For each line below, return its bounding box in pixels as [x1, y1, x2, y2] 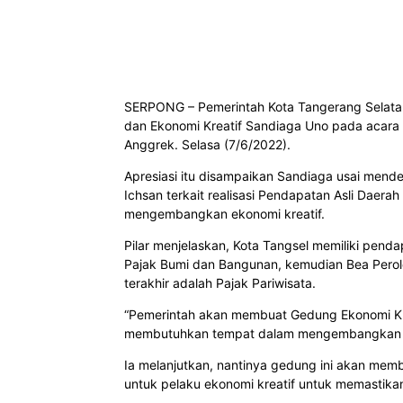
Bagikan [166, 10, 206, 24]
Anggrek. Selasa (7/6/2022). [124, 137, 291, 153]
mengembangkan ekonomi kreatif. [124, 206, 325, 222]
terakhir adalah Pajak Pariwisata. [124, 275, 316, 291]
